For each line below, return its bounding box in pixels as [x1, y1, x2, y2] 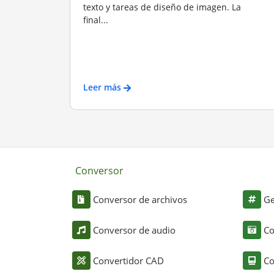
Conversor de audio [92, 224, 176, 236]
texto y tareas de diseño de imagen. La [83, 1, 241, 13]
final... [83, 14, 108, 26]
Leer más [83, 81, 121, 93]
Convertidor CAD [92, 254, 164, 267]
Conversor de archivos [92, 193, 187, 206]
